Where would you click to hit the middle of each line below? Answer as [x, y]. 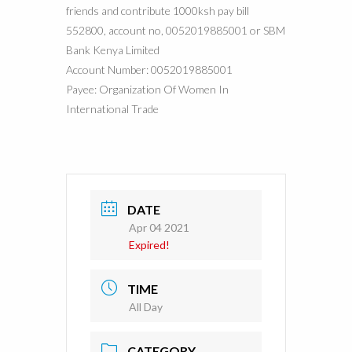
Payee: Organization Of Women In [147, 89]
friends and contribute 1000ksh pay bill [158, 10]
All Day [146, 306]
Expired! [149, 244]
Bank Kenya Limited [113, 49]
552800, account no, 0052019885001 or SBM [176, 30]
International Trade [112, 108]
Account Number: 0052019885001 [149, 69]
